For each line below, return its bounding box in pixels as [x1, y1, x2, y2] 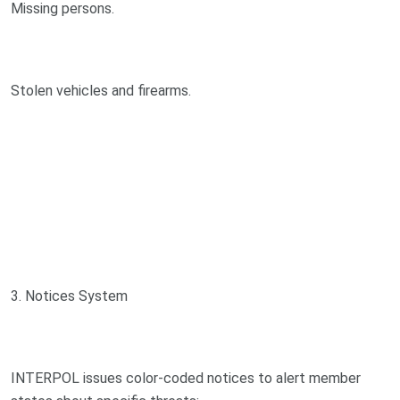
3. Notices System [11, 287, 128, 304]
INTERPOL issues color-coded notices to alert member [11, 369, 361, 387]
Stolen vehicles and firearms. [11, 81, 191, 99]
